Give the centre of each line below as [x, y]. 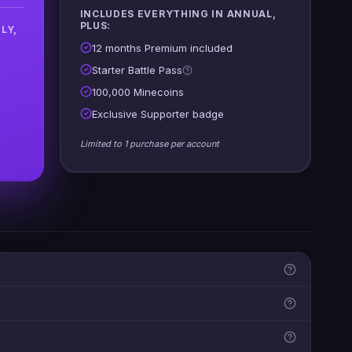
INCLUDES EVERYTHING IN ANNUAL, [178, 14]
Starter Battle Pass [137, 70]
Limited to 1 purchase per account [149, 144]
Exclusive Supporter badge [158, 114]
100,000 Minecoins [137, 92]
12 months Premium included [162, 48]
